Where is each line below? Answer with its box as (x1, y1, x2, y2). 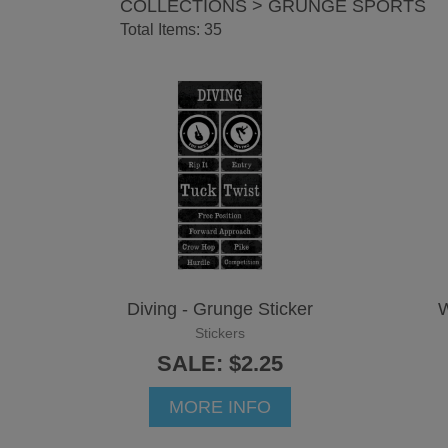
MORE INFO (169, 396, 271, 417)
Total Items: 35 (120, 20, 222, 38)
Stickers (195, 324, 245, 341)
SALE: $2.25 (157, 350, 283, 376)
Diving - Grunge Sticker (127, 298, 313, 319)
